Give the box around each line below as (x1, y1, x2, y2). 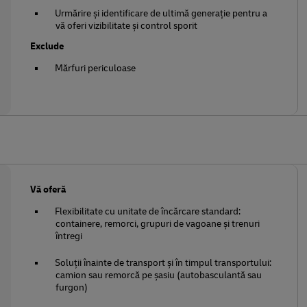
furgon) (56, 282, 88, 293)
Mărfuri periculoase (55, 62, 136, 74)
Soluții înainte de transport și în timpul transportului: (55, 257, 272, 269)
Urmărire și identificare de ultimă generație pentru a (55, 8, 268, 19)
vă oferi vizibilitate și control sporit (56, 20, 198, 32)
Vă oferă (30, 184, 66, 195)
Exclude (30, 40, 64, 52)
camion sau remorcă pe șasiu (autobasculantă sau (56, 269, 262, 281)
